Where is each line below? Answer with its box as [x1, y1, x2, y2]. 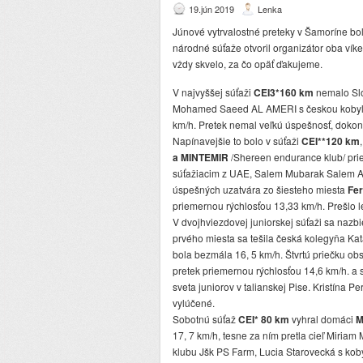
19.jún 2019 [189, 2, 234, 16]
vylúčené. [173, 296, 215, 310]
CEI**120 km [301, 134, 360, 149]
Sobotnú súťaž [173, 312, 238, 327]
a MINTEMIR [173, 150, 228, 165]
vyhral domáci [289, 312, 356, 327]
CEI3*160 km [251, 85, 314, 100]
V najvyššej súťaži [173, 85, 251, 100]
